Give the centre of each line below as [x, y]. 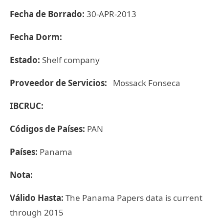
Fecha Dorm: [37, 37]
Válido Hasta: [38, 198]
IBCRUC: [27, 106]
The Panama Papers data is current [134, 198]
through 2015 [37, 212]
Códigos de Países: [48, 129]
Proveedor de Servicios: [60, 83]
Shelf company [71, 60]
